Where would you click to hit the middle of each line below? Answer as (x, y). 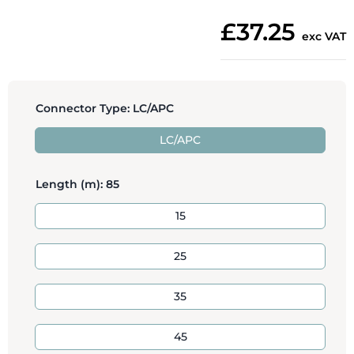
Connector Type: (83, 109)
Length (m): (69, 185)
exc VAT (324, 37)
